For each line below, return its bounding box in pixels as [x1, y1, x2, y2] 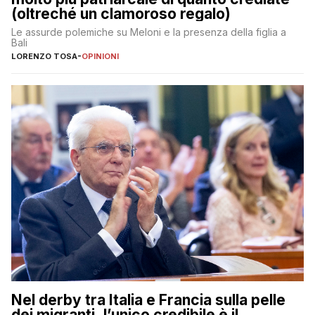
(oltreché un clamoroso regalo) [11, 4, 231, 22]
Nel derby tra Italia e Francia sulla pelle [11, 291, 285, 309]
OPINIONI [82, 51, 119, 61]
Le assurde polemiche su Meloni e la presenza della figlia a [11, 25, 286, 38]
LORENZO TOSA [11, 51, 77, 61]
